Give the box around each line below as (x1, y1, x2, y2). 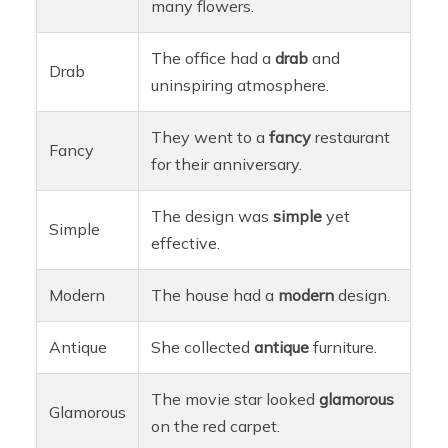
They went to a (151, 126, 270, 147)
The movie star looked (151, 388, 320, 409)
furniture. (309, 336, 378, 357)
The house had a (151, 284, 279, 305)
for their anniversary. (151, 153, 303, 174)
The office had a (151, 47, 276, 68)
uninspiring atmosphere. (151, 74, 330, 95)
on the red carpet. (151, 415, 281, 436)
